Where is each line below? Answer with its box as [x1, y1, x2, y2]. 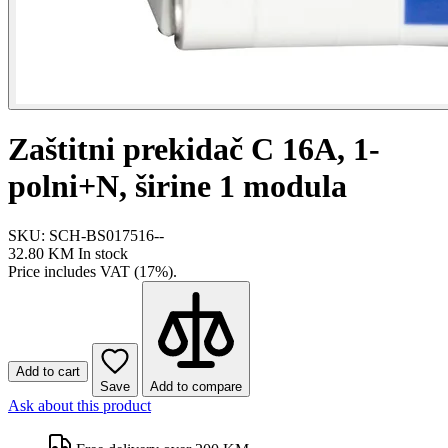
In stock [78, 244, 128, 262]
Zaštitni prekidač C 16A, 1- [8, 131, 380, 168]
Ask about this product [8, 396, 151, 414]
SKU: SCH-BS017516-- [8, 226, 164, 244]
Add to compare [150, 378, 242, 394]
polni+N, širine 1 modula [8, 168, 347, 205]
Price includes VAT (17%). [8, 262, 177, 280]
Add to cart [16, 363, 80, 379]
